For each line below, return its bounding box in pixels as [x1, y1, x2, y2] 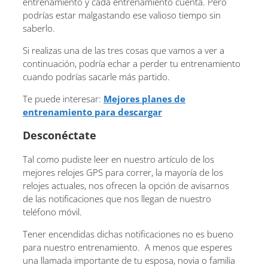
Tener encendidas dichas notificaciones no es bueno [23, 228, 233, 240]
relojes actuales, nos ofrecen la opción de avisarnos [23, 179, 229, 191]
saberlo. [23, 22, 55, 34]
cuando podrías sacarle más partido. [23, 71, 170, 83]
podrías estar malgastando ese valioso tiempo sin [23, 9, 221, 21]
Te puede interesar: [23, 93, 103, 105]
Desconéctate [23, 128, 96, 142]
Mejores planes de [103, 93, 185, 105]
